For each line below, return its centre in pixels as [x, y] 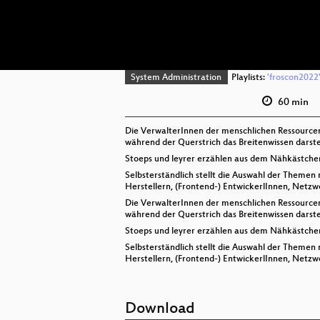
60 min [292, 102]
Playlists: [248, 78]
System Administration [176, 78]
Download [160, 309]
